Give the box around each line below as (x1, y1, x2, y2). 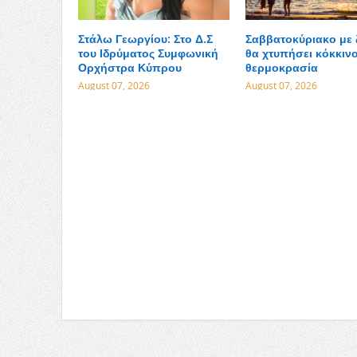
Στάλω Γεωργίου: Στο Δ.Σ (77, 31, 213, 47)
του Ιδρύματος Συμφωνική (77, 45, 218, 61)
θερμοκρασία (245, 60, 318, 76)
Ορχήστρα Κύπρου (77, 60, 182, 76)
